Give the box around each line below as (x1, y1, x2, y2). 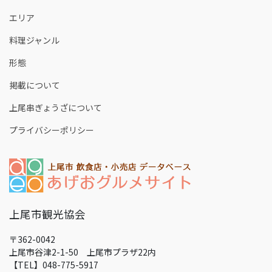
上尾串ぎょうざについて (9, 101, 102, 114)
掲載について (9, 78, 60, 91)
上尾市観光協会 (9, 206, 86, 222)
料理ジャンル (9, 33, 59, 46)
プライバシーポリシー (9, 123, 94, 136)
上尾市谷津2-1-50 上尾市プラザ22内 (9, 246, 156, 259)
